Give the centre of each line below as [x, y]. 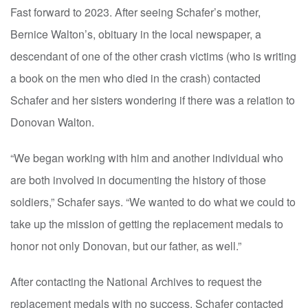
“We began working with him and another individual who [147, 157]
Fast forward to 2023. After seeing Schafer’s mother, [135, 12]
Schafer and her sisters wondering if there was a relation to [153, 100]
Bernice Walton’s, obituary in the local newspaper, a [136, 34]
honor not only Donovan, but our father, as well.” [126, 245]
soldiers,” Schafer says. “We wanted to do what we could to [153, 201]
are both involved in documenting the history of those [138, 179]
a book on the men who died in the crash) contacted [135, 78]
